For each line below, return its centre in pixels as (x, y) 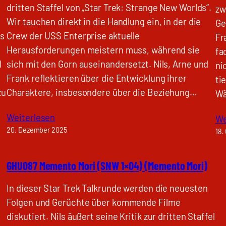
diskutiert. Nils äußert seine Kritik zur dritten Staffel (111, 217)
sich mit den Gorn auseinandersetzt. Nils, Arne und (108, 64)
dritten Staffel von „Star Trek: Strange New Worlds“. (109, 8)
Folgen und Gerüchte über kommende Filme (94, 203)
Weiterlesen (31, 117)
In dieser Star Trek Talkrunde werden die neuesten (107, 188)
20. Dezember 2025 (37, 130)
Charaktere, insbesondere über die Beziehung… (102, 93)
